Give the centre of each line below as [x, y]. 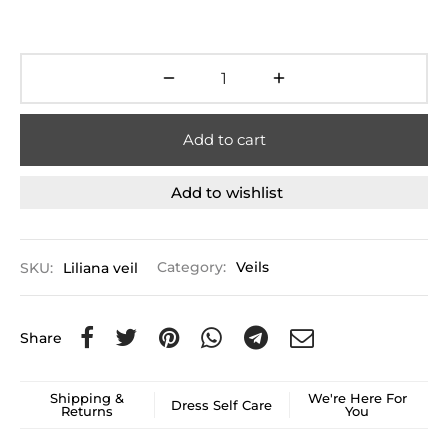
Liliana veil [100, 267]
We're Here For [357, 398]
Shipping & [86, 398]
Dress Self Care [222, 404]
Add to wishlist [227, 192]
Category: [193, 267]
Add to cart [224, 140]
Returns [86, 411]
